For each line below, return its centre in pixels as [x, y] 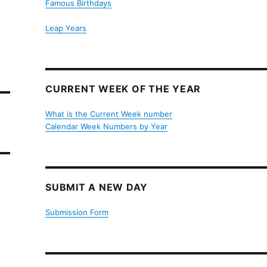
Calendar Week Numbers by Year [107, 126]
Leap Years [66, 28]
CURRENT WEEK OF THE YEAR [123, 89]
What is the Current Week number [109, 114]
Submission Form [77, 212]
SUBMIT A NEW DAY [97, 187]
